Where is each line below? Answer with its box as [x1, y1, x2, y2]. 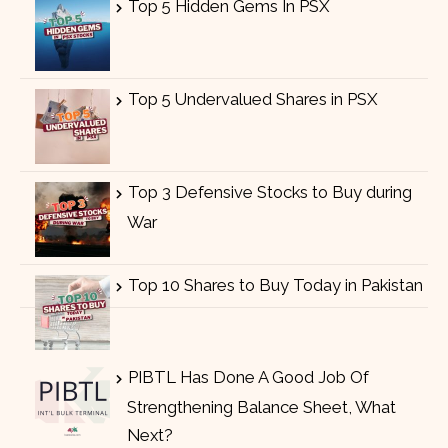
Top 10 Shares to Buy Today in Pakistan [127, 275, 423, 296]
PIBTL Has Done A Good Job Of [127, 367, 369, 388]
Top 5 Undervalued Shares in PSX [127, 89, 378, 110]
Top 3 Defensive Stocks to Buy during [127, 182, 412, 203]
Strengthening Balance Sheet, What [126, 397, 396, 418]
